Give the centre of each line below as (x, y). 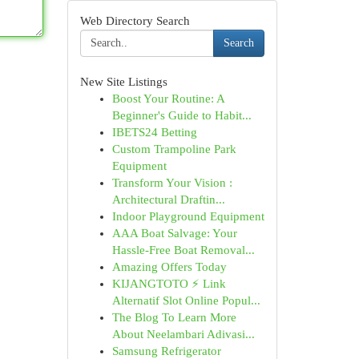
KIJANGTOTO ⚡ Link (169, 284)
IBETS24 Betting (154, 132)
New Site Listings (123, 82)
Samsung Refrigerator (166, 351)
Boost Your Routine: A (168, 99)
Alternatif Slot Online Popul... (186, 301)
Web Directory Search (135, 21)
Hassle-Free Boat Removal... (183, 250)
